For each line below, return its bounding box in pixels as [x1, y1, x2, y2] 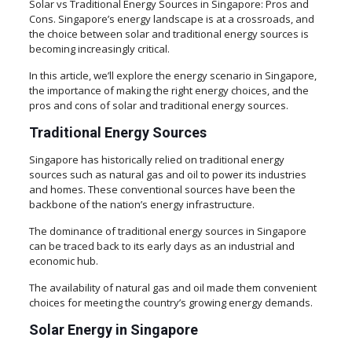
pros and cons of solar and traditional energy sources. [28, 98, 288, 112]
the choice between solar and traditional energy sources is [28, 27, 309, 41]
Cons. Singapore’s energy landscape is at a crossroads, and [28, 12, 314, 26]
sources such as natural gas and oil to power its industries [28, 167, 306, 181]
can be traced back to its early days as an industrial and [28, 239, 295, 253]
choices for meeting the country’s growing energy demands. [28, 295, 313, 310]
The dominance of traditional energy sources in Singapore [28, 224, 306, 238]
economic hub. [28, 254, 98, 268]
